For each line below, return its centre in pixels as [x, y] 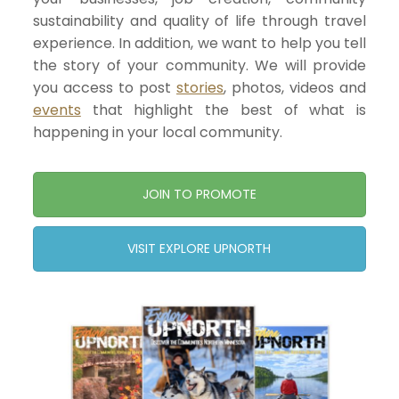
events [57, 110]
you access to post [105, 88]
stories [200, 88]
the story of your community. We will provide [199, 66]
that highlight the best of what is [224, 110]
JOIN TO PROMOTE [199, 195]
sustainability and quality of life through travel [199, 21]
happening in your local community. [157, 133]
